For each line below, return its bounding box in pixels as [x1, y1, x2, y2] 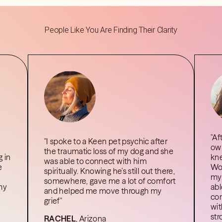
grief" [44, 196, 62, 206]
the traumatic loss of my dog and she [44, 146, 173, 156]
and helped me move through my [44, 186, 162, 196]
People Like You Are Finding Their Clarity [45, 25, 177, 35]
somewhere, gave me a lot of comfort [44, 176, 176, 186]
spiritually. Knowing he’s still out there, [44, 166, 175, 176]
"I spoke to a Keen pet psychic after [44, 136, 167, 146]
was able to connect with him [44, 156, 147, 166]
